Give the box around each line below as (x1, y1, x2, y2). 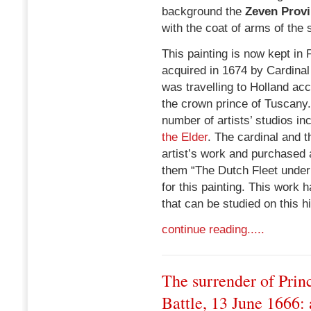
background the (162, 5, 245, 18)
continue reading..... (162, 223, 264, 236)
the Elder (162, 131, 208, 144)
